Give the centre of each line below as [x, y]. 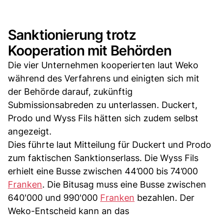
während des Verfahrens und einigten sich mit [104, 78]
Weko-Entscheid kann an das [69, 211]
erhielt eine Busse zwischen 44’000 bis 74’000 [103, 171]
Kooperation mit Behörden [90, 50]
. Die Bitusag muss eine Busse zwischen [124, 184]
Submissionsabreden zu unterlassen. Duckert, [103, 105]
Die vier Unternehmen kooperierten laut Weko [103, 65]
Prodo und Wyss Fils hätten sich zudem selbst [103, 118]
